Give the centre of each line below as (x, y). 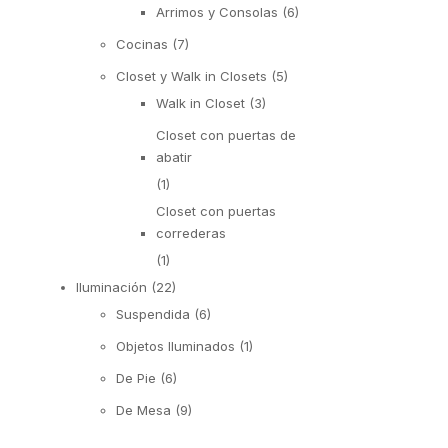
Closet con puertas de (226, 134)
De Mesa (143, 409)
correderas (191, 232)
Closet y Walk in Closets (191, 75)
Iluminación (111, 286)
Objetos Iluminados (175, 345)
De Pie (136, 377)
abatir (174, 156)
